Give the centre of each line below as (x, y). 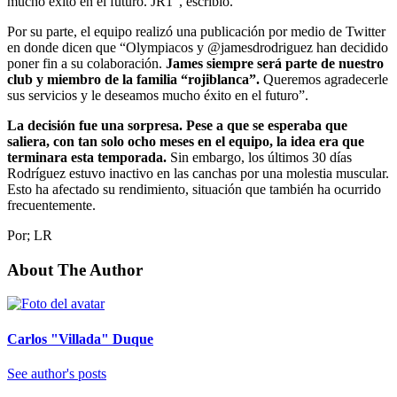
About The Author (75, 269)
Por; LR (30, 235)
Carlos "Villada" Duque (80, 339)
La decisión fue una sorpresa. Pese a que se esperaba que (177, 125)
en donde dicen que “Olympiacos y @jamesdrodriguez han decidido (198, 47)
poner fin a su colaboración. (86, 63)
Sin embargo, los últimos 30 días (259, 157)
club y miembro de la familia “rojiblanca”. (133, 79)
